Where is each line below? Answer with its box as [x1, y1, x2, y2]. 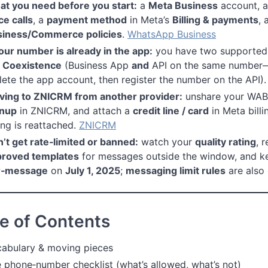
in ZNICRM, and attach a [17, 104, 133, 117]
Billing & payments [172, 13, 258, 26]
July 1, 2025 [65, 164, 120, 176]
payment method [47, 13, 127, 26]
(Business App [62, 59, 132, 71]
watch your [138, 135, 195, 148]
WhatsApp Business [127, 28, 216, 40]
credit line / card [133, 104, 209, 117]
